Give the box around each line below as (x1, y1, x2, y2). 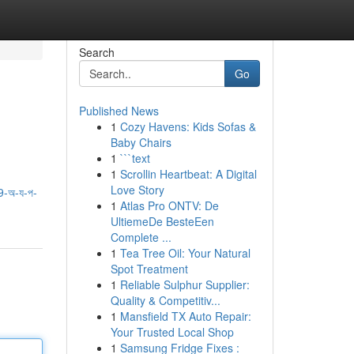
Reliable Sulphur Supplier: (119, 277, 250, 292)
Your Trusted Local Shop (110, 324, 234, 340)
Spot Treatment (110, 261, 188, 277)
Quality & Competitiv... (110, 292, 220, 308)
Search (78, 44, 115, 60)
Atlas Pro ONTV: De (119, 198, 219, 213)
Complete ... (110, 229, 171, 245)
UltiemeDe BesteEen (110, 213, 214, 229)
